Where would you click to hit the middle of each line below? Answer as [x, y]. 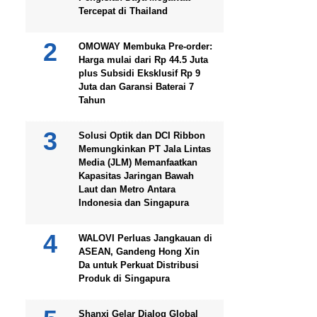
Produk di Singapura [124, 278]
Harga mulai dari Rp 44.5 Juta [143, 59]
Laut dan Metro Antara [127, 189]
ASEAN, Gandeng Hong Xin [139, 251]
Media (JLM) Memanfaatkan [138, 162]
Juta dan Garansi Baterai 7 [136, 86]
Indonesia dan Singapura [134, 202]
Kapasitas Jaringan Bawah [136, 175]
